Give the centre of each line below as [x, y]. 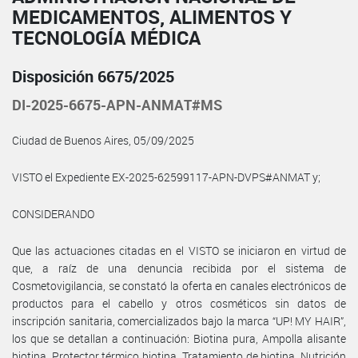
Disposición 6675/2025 [93, 76]
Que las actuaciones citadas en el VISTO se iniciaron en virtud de [179, 250]
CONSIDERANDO [53, 213]
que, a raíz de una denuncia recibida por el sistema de [179, 268]
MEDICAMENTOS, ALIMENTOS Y [152, 16]
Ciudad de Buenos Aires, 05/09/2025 [103, 140]
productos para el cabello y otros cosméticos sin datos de [179, 303]
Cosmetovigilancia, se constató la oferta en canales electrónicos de [179, 285]
